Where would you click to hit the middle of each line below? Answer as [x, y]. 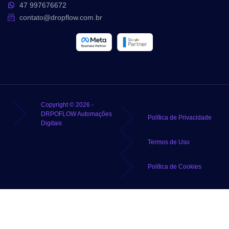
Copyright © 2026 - [67, 105]
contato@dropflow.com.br [61, 17]
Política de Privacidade [180, 118]
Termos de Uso [169, 142]
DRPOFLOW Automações [76, 114]
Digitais [51, 123]
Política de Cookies [175, 167]
